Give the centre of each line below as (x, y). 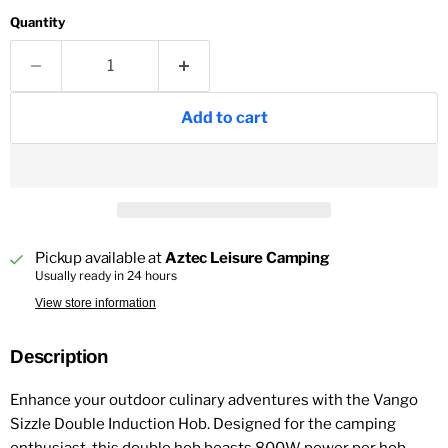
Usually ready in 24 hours (106, 276)
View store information (95, 303)
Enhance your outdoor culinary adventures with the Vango (214, 400)
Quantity (37, 22)
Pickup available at (100, 258)
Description (59, 357)
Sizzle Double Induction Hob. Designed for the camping (203, 424)
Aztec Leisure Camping (247, 258)
